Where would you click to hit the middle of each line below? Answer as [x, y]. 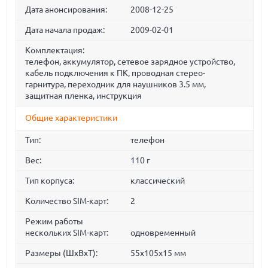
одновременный [163, 233]
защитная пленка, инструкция [84, 96]
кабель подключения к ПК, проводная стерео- [115, 73]
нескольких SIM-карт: [67, 233]
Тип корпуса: [50, 181]
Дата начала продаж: [65, 30]
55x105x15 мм [158, 253]
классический [157, 181]
